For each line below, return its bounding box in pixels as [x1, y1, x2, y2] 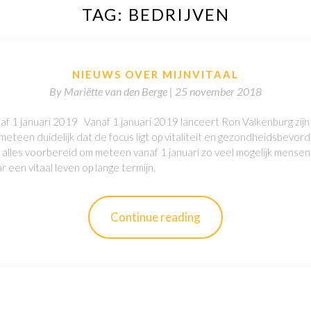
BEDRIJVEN [128, 4, 230, 25]
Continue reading [110, 210, 201, 225]
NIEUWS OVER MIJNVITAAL [72, 68, 239, 81]
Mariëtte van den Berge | [64, 85, 175, 99]
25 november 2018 [175, 85, 262, 99]
